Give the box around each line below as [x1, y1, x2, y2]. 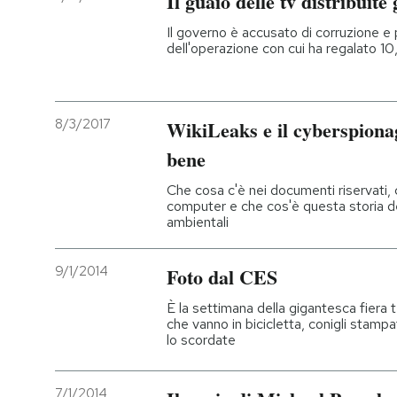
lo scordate [167, 331, 236, 350]
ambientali [167, 213, 229, 232]
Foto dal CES [167, 262, 277, 292]
